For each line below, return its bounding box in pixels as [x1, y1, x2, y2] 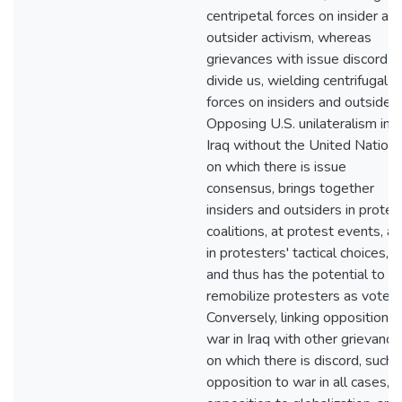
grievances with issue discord [206, 49, 388, 69]
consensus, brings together [206, 179, 374, 198]
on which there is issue [206, 157, 346, 177]
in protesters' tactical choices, [206, 243, 389, 263]
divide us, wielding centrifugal [206, 71, 388, 91]
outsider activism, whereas [206, 28, 371, 48]
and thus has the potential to [206, 265, 385, 284]
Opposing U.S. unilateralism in [206, 114, 390, 134]
